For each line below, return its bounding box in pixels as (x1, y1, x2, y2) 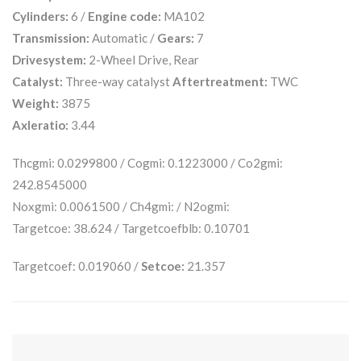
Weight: (12, 95, 59, 110)
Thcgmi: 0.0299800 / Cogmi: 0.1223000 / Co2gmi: (12, 155, 283, 170)
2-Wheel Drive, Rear (86, 52, 199, 67)
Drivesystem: (12, 52, 86, 67)
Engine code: (88, 8, 161, 23)
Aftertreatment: (172, 73, 268, 89)
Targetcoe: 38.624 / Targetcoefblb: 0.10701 (12, 220, 250, 235)
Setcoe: (141, 258, 185, 273)
